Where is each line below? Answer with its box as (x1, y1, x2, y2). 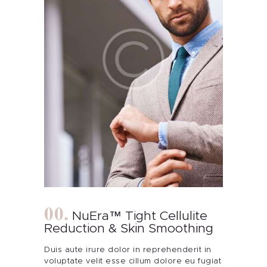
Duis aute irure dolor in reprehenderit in (44, 246, 212, 254)
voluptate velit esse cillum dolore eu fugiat (44, 257, 221, 266)
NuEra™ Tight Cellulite (72, 209, 207, 222)
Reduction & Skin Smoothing (44, 222, 213, 235)
